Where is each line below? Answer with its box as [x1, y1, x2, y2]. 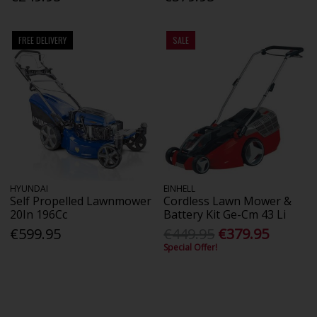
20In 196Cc [10, 207, 68, 223]
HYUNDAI [10, 183, 49, 195]
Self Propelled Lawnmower [10, 193, 152, 209]
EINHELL [163, 183, 196, 195]
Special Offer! [163, 241, 218, 254]
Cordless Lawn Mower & [163, 193, 292, 209]
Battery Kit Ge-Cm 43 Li [163, 207, 287, 223]
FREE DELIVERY [18, 33, 67, 46]
